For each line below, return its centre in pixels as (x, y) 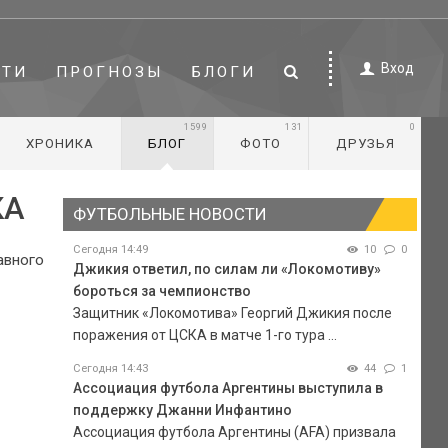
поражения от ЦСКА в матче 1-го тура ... (204, 334)
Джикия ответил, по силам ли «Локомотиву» (226, 268)
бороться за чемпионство (161, 290)
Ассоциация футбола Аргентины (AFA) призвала (234, 431)
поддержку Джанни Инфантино (182, 409)
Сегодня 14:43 (110, 368)
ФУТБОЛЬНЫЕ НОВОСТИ (169, 214)
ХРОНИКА (59, 143)
